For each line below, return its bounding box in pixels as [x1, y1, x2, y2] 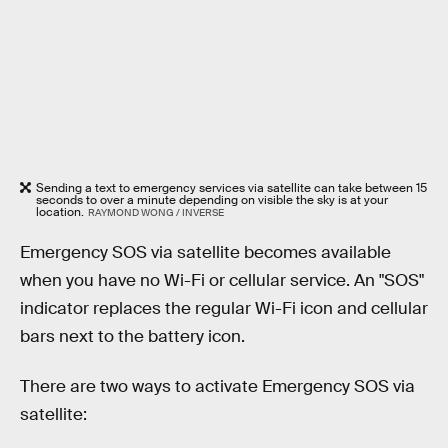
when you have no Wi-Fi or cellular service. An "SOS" [20, 270, 424, 292]
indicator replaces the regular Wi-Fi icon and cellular [20, 298, 428, 320]
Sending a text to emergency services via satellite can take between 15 [36, 179, 427, 196]
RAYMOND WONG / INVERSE [87, 205, 224, 219]
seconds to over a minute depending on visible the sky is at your [36, 191, 388, 208]
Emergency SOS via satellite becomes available [20, 242, 391, 264]
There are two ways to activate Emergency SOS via [20, 375, 415, 397]
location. [36, 203, 84, 220]
